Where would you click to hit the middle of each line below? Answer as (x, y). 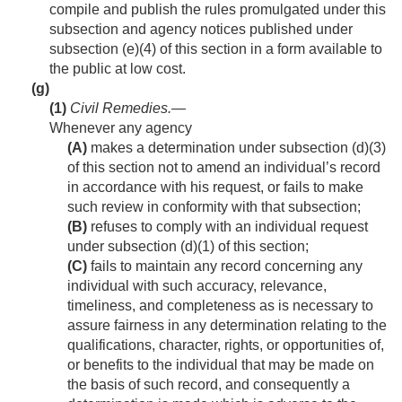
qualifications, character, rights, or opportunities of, (226, 345)
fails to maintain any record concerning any (225, 267)
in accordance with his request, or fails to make (215, 188)
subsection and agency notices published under (201, 30)
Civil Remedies (119, 109)
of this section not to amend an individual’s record (224, 168)
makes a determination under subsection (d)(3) (236, 148)
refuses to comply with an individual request (227, 227)
